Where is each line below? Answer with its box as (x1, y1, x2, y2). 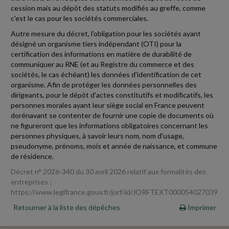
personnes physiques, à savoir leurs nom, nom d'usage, (11, 131, 184, 140)
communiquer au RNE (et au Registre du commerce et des (11, 60, 194, 68)
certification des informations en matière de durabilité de (11, 50, 192, 58)
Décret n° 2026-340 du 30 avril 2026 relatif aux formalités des (11, 167, 206, 176)
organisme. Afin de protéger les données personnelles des (11, 80, 197, 89)
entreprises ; (11, 177, 52, 186)
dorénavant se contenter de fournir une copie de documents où (11, 111, 214, 120)
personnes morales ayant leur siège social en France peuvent (11, 101, 204, 109)
